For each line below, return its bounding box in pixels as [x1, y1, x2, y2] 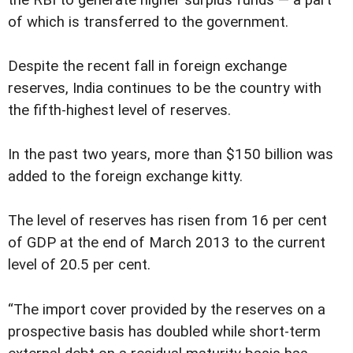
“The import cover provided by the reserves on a [8, 300, 325, 318]
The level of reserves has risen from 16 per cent [8, 212, 327, 230]
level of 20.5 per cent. [8, 256, 150, 274]
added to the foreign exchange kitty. [8, 168, 243, 186]
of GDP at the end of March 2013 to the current [8, 234, 325, 252]
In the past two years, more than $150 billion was [8, 146, 333, 164]
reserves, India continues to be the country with [8, 80, 321, 98]
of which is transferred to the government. [8, 13, 288, 32]
